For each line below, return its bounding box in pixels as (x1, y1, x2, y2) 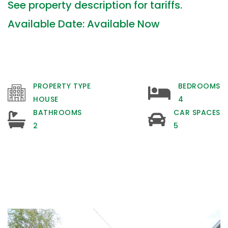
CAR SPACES (174, 107, 220, 118)
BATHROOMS (33, 107, 82, 118)
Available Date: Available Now (8, 17, 160, 32)
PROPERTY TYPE (33, 81, 91, 92)
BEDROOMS (178, 81, 220, 92)
